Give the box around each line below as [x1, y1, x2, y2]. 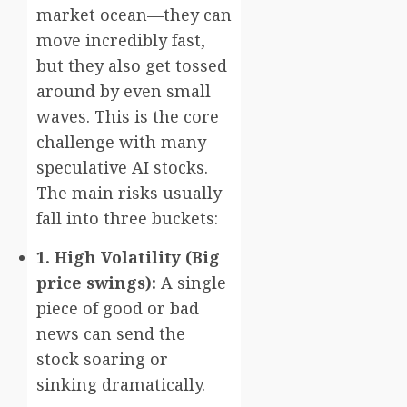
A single [156, 271, 226, 293]
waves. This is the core [36, 104, 219, 127]
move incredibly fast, [36, 28, 205, 51]
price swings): [36, 271, 156, 293]
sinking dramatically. [36, 372, 205, 395]
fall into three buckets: [36, 206, 218, 229]
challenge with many [36, 130, 206, 153]
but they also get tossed [36, 54, 227, 76]
